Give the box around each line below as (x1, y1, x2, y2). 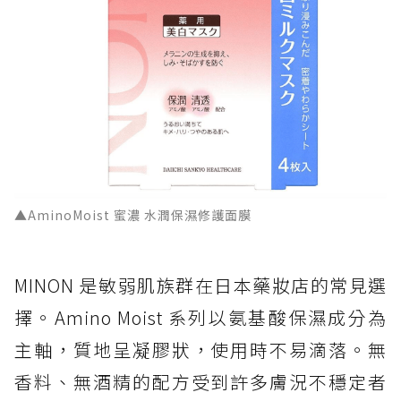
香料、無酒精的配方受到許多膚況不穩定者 (14, 368, 387, 395)
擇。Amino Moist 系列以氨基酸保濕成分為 (14, 303, 387, 330)
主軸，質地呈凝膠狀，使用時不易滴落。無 (14, 336, 387, 363)
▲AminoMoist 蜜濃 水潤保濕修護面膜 (14, 205, 252, 224)
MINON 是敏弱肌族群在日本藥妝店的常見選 (14, 271, 387, 298)
